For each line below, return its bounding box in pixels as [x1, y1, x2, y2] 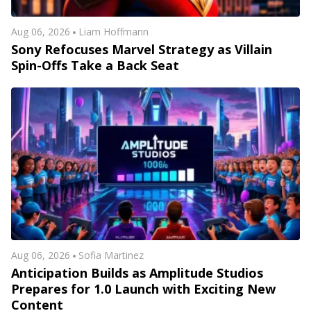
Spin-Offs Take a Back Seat [11, 56, 179, 74]
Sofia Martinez [78, 248, 144, 262]
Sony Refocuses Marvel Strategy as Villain [11, 40, 272, 58]
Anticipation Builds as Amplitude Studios [11, 264, 263, 281]
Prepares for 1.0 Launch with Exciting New [11, 280, 276, 297]
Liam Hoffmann [78, 24, 149, 38]
